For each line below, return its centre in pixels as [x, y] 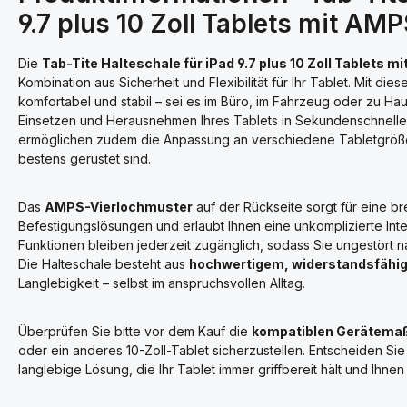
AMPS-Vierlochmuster [119, 207]
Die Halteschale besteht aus [104, 264]
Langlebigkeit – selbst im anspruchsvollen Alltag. [162, 283]
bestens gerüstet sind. [84, 159]
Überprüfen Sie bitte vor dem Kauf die [135, 331]
